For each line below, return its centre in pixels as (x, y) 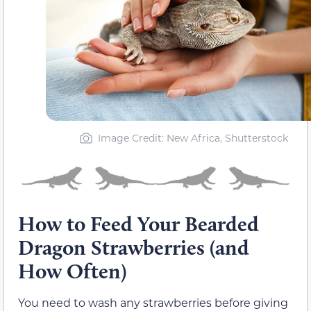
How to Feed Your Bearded (138, 224)
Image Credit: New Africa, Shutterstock (193, 138)
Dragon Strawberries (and (134, 247)
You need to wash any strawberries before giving (153, 302)
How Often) (72, 271)
